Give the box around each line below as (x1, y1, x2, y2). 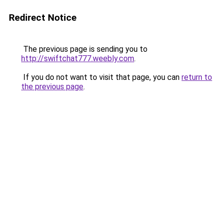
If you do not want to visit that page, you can (21, 73, 182, 82)
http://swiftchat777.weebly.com (21, 54, 134, 63)
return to (182, 73, 212, 82)
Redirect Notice (9, 12, 76, 23)
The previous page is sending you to (21, 44, 147, 54)
